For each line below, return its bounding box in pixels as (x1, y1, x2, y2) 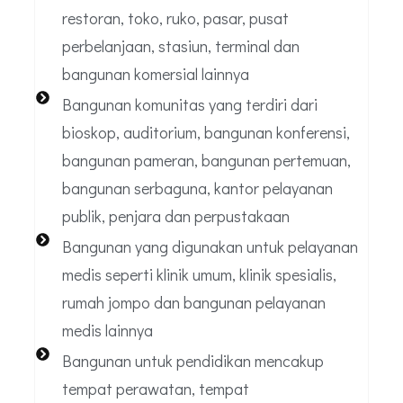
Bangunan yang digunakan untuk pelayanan (61, 236, 358, 258)
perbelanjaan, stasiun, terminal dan (61, 35, 300, 58)
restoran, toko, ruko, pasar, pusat (61, 7, 289, 30)
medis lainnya (61, 319, 153, 342)
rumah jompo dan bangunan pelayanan (61, 291, 326, 314)
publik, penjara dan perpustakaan (61, 205, 290, 228)
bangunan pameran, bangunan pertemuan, (61, 149, 351, 172)
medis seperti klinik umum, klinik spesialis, (61, 264, 336, 286)
